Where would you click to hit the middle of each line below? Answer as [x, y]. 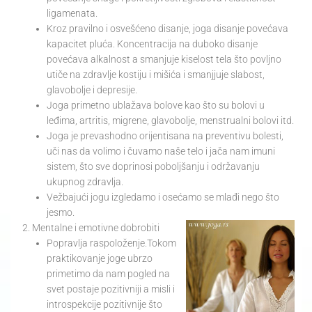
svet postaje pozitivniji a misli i [111, 289]
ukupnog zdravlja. [85, 182]
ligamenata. [72, 14]
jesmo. [61, 213]
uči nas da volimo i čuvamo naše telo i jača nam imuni [161, 151]
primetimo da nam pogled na [108, 274]
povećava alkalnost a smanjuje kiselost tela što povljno [164, 60]
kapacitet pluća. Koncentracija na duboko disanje [152, 44]
